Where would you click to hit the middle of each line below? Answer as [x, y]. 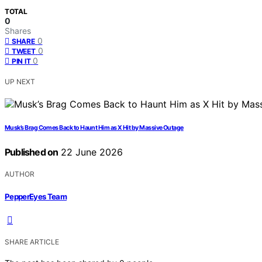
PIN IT [21, 61]
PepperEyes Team [36, 196]
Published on [32, 152]
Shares [18, 31]
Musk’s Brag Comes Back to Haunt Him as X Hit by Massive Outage [94, 128]
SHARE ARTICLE [32, 242]
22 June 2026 [91, 152]
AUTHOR [20, 174]
